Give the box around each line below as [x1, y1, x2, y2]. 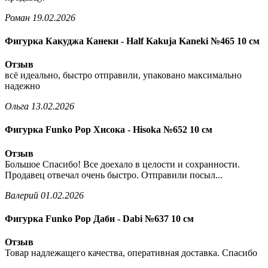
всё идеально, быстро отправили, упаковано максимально [5, 70, 242, 81]
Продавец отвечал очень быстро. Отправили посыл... [5, 169, 223, 180]
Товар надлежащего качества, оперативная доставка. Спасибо [5, 248, 257, 258]
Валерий [5, 190, 38, 200]
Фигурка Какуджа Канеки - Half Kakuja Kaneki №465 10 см [5, 35, 260, 46]
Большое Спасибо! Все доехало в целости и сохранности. [5, 159, 240, 169]
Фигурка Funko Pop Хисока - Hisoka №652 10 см [5, 124, 212, 135]
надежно [5, 81, 40, 92]
